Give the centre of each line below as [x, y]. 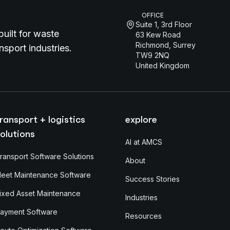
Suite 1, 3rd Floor [164, 24]
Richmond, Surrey [166, 45]
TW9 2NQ [152, 55]
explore [141, 119]
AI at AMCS [144, 142]
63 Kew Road [158, 34]
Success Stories [152, 179]
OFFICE [153, 15]
